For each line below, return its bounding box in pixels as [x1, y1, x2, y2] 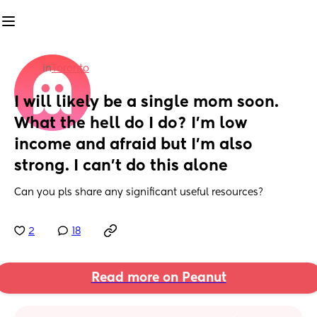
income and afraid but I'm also [14, 137, 253, 154]
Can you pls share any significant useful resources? [14, 188, 263, 198]
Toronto [52, 64, 89, 74]
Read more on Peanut [91, 272, 226, 285]
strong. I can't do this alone [14, 158, 228, 175]
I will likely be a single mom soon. [14, 95, 279, 111]
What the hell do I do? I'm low [14, 116, 247, 132]
